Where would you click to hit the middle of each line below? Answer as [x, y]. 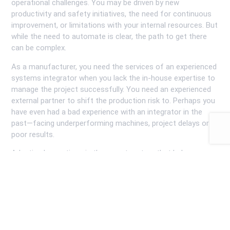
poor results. [33, 134]
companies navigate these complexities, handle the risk [106, 165]
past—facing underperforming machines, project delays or [110, 123]
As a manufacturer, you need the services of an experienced [114, 66]
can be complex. [39, 48]
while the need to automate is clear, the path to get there [109, 37]
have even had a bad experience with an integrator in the [107, 112]
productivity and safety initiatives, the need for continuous [112, 14]
